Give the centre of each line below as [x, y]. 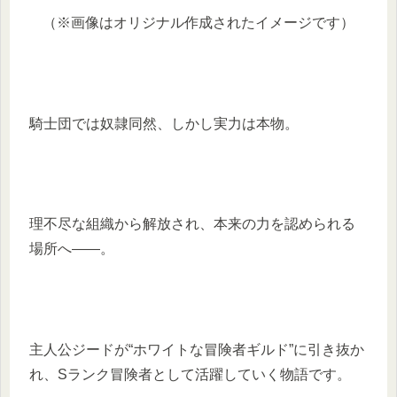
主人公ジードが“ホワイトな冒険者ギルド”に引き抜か [197, 349]
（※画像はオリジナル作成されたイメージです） [198, 23]
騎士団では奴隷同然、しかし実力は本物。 [164, 123]
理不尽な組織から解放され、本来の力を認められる [192, 224]
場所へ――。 [72, 249]
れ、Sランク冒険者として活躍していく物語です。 [190, 374]
